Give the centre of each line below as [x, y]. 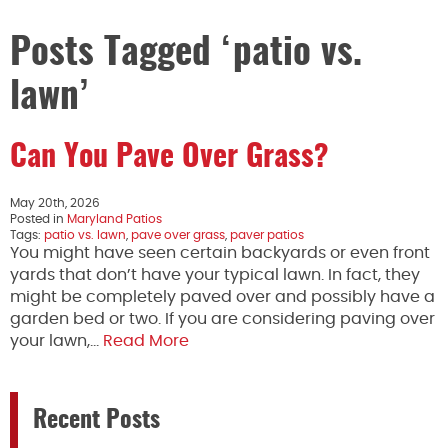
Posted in [38, 219]
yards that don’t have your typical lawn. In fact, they [215, 275]
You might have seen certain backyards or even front [220, 253]
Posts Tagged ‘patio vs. [186, 54]
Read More [146, 341]
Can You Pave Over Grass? [169, 158]
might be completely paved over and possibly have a [222, 297]
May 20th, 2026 [55, 203]
